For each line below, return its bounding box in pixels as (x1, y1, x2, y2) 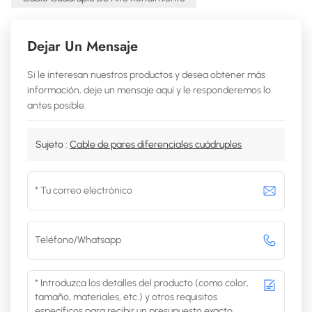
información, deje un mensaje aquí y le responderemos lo (27, 84, 271, 96)
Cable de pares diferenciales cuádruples (70, 138, 242, 150)
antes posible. (27, 99, 86, 111)
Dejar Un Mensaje (27, 36, 138, 56)
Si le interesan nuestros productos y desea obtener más (27, 68, 265, 81)
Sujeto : (36, 138, 70, 150)
